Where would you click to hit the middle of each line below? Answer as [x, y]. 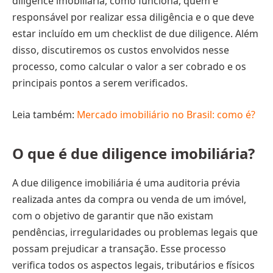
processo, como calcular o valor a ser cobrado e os [129, 67]
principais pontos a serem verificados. [100, 83]
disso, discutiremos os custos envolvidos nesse [121, 50]
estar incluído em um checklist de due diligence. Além [135, 34]
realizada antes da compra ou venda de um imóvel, [129, 199]
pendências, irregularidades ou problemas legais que [135, 232]
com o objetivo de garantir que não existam [113, 215]
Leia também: [44, 114]
